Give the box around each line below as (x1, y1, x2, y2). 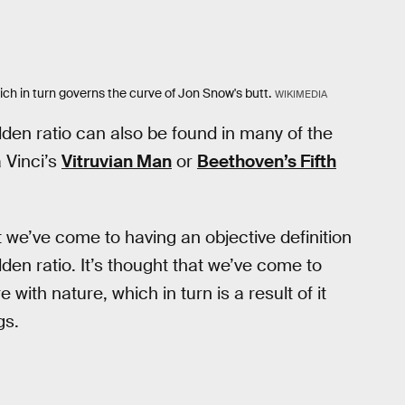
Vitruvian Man (61, 149, 172, 173)
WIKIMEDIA (274, 88, 327, 101)
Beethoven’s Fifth (197, 149, 336, 173)
